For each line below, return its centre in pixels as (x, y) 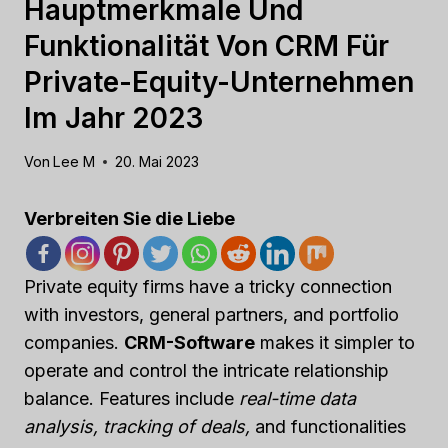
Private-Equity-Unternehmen (219, 81)
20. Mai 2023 (157, 162)
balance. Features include (131, 399)
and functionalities (328, 427)
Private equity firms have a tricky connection (208, 287)
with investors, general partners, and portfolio (211, 315)
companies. (74, 343)
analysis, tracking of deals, (137, 427)
